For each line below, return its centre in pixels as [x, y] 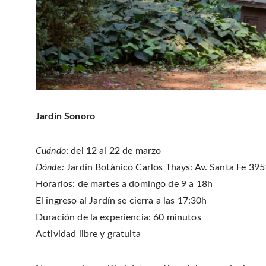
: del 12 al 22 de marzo [113, 151]
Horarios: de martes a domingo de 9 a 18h [124, 184]
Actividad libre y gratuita [88, 234]
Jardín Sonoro [65, 117]
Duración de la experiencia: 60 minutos [118, 218]
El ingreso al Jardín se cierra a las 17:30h [121, 201]
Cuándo [51, 151]
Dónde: [50, 168]
